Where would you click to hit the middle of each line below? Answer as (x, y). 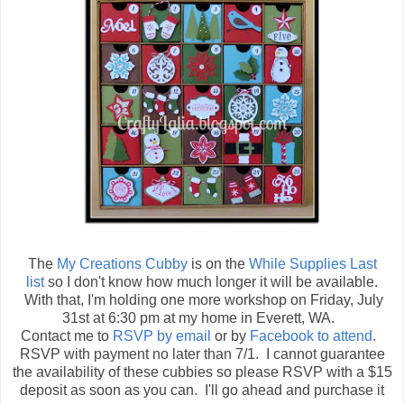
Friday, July (347, 299)
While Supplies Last (312, 263)
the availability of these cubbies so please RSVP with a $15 (202, 372)
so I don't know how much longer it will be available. (211, 281)
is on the (218, 263)
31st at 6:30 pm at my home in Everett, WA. (202, 317)
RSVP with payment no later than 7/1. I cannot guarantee (202, 353)
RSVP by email (162, 335)
